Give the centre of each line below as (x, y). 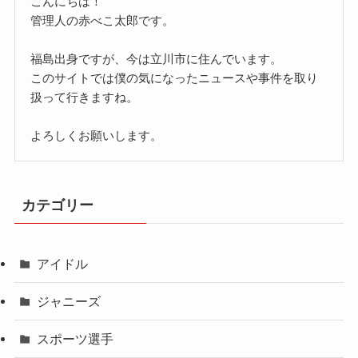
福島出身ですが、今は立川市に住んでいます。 (157, 58)
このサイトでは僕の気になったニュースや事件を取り (175, 78)
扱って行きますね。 (85, 97)
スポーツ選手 (76, 339)
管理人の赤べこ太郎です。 (103, 20)
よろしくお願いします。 (97, 135)
